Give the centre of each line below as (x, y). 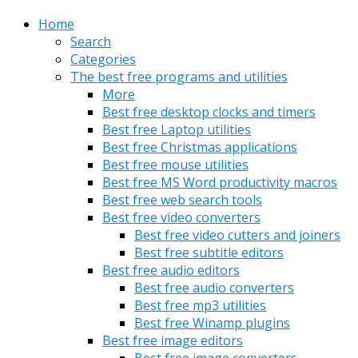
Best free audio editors (171, 270)
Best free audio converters (214, 287)
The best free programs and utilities (179, 76)
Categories (103, 59)
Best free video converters (181, 217)
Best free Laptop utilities (177, 129)
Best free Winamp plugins (212, 322)
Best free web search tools (182, 199)
